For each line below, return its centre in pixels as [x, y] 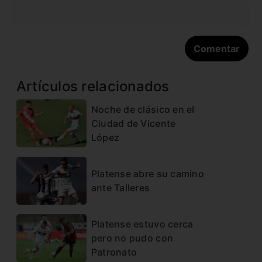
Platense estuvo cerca [142, 224]
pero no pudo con [132, 238]
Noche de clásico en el [143, 110]
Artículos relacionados [93, 87]
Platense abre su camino [147, 174]
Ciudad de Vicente [133, 124]
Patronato [114, 252]
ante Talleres [120, 188]
